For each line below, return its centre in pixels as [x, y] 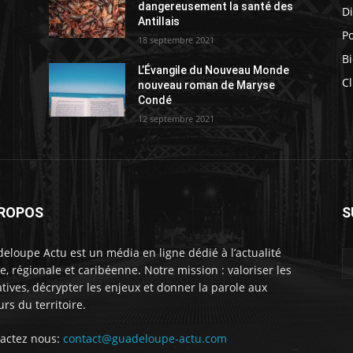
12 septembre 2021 [176, 118]
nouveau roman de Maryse [207, 85]
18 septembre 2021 [176, 39]
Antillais [159, 21]
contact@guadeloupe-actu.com [145, 338]
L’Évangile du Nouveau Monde [214, 70]
